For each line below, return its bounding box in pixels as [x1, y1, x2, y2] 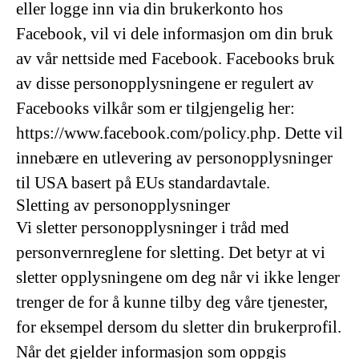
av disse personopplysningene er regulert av [16, 74, 314, 93]
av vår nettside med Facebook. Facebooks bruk [16, 49, 335, 68]
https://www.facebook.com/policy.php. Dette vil [16, 123, 343, 143]
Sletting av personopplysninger [16, 196, 230, 215]
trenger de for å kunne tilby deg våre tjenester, [16, 292, 328, 312]
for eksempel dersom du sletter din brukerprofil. [16, 317, 341, 337]
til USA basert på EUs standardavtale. [16, 173, 270, 192]
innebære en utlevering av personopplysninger [16, 148, 333, 167]
